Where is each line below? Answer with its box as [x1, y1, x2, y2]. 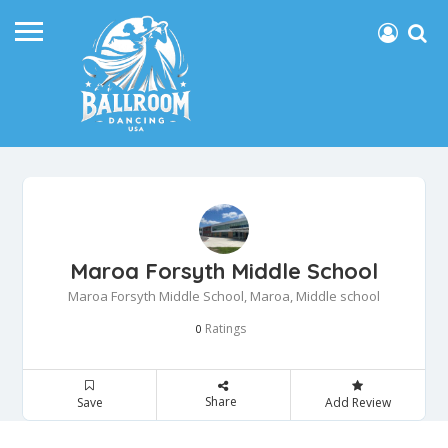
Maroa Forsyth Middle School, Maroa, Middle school [68, 286, 380, 305]
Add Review [324, 393, 391, 411]
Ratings [202, 319, 246, 337]
